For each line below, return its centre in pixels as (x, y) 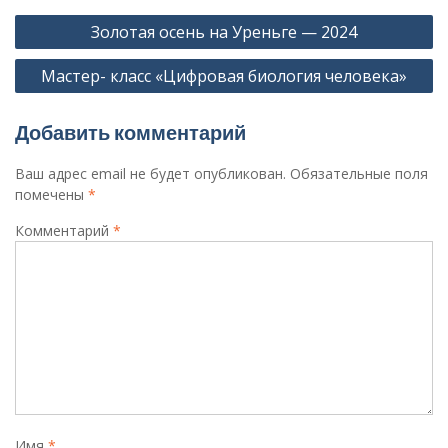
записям (52, 78)
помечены (51, 194)
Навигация (63, 18)
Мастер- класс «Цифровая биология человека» (224, 75)
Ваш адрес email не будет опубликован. (150, 173)
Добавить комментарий (130, 132)
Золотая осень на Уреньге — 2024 (224, 31)
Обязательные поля (359, 173)
